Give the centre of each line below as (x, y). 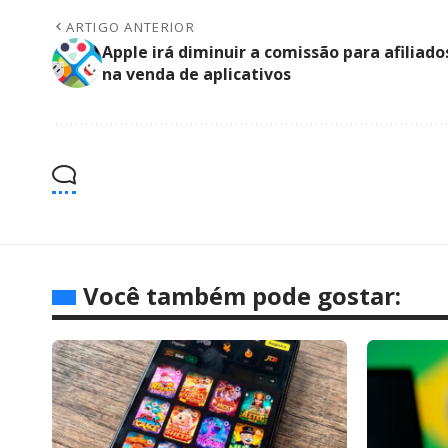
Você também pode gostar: (242, 295)
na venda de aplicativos (196, 73)
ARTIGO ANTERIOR (130, 26)
